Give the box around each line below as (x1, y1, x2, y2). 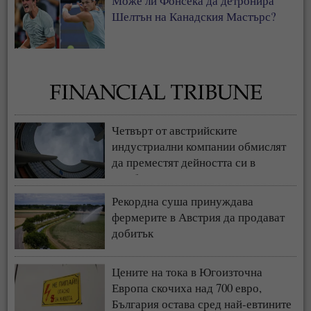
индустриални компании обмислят (112, 138, 287, 155)
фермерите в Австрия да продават (112, 209, 285, 226)
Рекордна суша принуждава (112, 193, 254, 210)
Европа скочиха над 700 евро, (112, 280, 262, 296)
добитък (112, 225, 154, 242)
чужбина (112, 170, 158, 187)
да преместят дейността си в (112, 154, 256, 171)
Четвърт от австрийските (112, 122, 238, 139)
